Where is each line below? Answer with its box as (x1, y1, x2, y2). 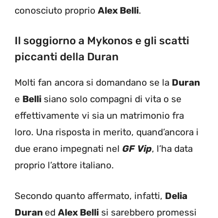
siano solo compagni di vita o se (41, 93, 182, 105)
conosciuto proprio (15, 4, 98, 16)
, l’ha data (152, 143, 193, 154)
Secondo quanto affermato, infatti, (15, 190, 165, 201)
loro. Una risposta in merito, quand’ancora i (15, 127, 199, 138)
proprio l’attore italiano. (15, 160, 114, 171)
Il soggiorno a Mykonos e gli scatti (15, 34, 189, 47)
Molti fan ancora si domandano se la (15, 77, 172, 88)
